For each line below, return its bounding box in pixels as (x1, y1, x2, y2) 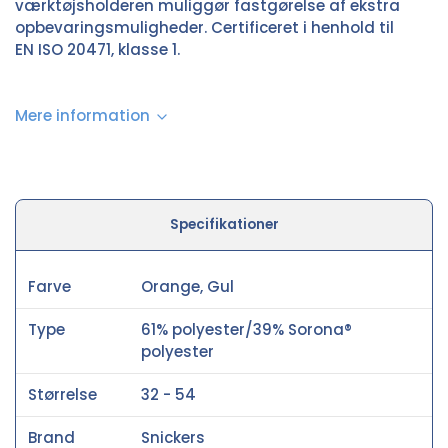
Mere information (15, 104, 150, 126)
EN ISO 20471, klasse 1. (15, 38, 180, 60)
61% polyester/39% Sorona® (141, 318, 352, 340)
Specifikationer (169, 214, 279, 234)
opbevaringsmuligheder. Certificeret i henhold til (15, 16, 394, 38)
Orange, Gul (141, 275, 234, 297)
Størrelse (28, 383, 97, 405)
